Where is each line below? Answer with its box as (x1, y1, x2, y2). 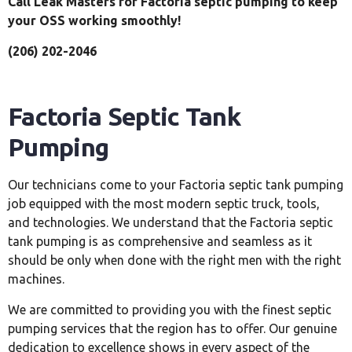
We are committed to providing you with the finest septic (8, 302, 332, 317)
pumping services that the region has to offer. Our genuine (8, 321, 337, 335)
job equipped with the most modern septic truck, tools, (8, 196, 320, 211)
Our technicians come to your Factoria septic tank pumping (8, 178, 343, 192)
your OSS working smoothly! (8, 13, 181, 28)
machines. (8, 272, 64, 287)
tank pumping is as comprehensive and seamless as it (8, 234, 312, 249)
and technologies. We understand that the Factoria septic (8, 215, 333, 230)
